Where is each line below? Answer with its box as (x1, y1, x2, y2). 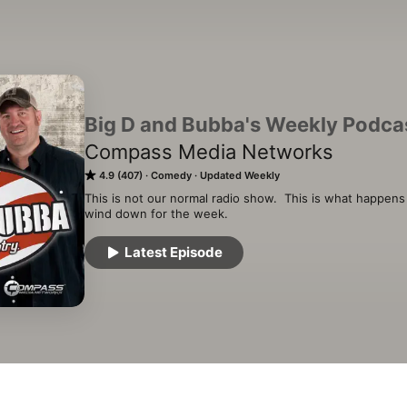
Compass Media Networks (84, 140, 333, 164)
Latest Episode (124, 243, 223, 261)
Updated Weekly (200, 169, 280, 182)
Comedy (151, 169, 192, 182)
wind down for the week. (84, 206, 228, 221)
